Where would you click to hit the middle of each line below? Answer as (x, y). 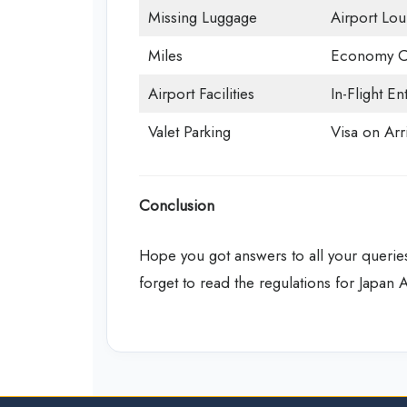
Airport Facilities (201, 94)
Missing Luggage (202, 18)
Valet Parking (189, 132)
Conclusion (177, 205)
